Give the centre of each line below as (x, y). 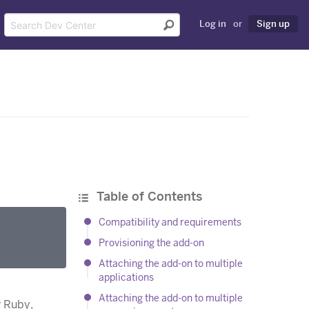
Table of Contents (147, 197)
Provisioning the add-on (152, 243)
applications (127, 278)
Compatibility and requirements (170, 222)
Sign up (273, 23)
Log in (213, 23)
